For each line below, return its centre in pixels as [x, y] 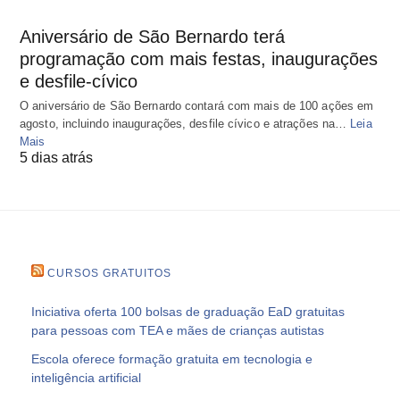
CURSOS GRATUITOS [109, 273]
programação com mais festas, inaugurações [199, 58]
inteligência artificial [86, 377]
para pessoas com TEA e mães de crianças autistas [178, 330]
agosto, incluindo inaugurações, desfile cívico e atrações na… [185, 123]
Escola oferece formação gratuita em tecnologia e [172, 358]
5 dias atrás [56, 157]
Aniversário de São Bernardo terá [152, 36]
